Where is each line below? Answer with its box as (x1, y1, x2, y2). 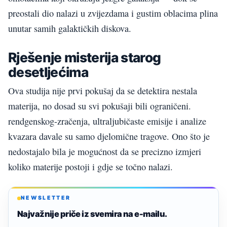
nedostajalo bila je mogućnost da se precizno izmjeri (8, 145, 201, 158)
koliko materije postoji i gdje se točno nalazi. (8, 161, 173, 173)
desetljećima (8, 63, 89, 80)
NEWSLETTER (21, 195, 71, 202)
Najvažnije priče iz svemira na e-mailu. (17, 209, 167, 219)
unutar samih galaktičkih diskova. (8, 22, 131, 35)
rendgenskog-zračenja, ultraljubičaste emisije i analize (8, 115, 206, 128)
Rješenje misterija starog (8, 49, 161, 65)
